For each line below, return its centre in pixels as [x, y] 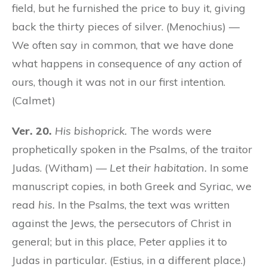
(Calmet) [34, 100]
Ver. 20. [32, 131]
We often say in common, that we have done [123, 45]
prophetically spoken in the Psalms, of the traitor [132, 149]
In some [228, 167]
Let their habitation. [158, 167]
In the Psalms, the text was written [142, 204]
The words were [169, 131]
